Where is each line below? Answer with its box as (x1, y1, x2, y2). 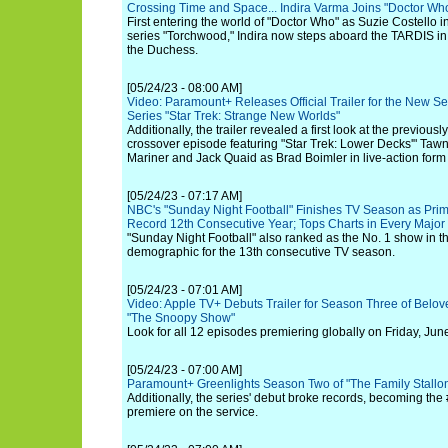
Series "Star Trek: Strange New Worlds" (127, 109, 340, 123)
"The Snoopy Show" (127, 311, 235, 325)
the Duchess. (127, 43, 198, 57)
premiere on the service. (127, 405, 258, 419)
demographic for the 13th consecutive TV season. (127, 245, 395, 259)
